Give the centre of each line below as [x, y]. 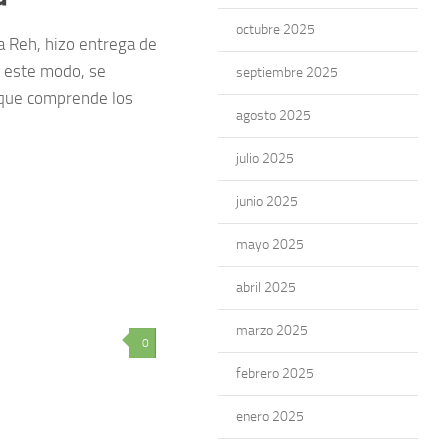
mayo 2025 [270, 244]
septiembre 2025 [287, 72]
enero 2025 [270, 416]
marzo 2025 [272, 330]
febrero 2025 [275, 373]
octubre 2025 [275, 29]
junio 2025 [267, 201]
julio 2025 [265, 158]
